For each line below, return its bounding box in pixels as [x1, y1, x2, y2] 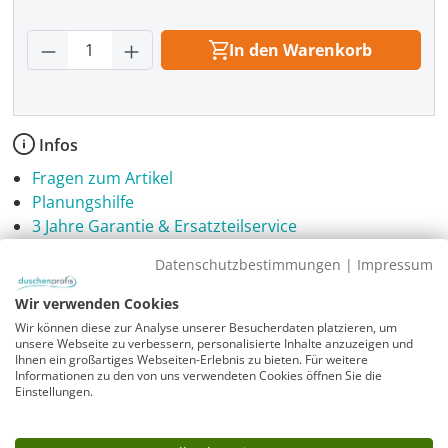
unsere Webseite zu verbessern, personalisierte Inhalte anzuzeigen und [15, 334, 413, 352]
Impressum [357, 254, 433, 274]
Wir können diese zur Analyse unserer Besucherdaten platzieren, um [15, 318, 397, 336]
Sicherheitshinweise [35, 259, 190, 281]
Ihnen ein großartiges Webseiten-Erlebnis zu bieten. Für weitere [15, 350, 368, 368]
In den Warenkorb [229, 39, 373, 61]
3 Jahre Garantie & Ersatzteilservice [32, 215, 298, 237]
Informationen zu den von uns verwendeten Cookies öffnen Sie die [15, 366, 382, 384]
